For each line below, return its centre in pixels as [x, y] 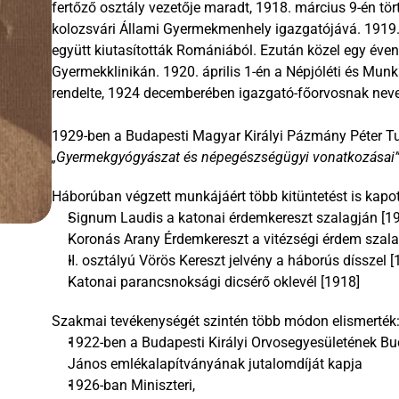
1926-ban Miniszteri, [133, 385]
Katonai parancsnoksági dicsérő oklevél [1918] [214, 282]
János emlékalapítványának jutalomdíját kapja [215, 364]
